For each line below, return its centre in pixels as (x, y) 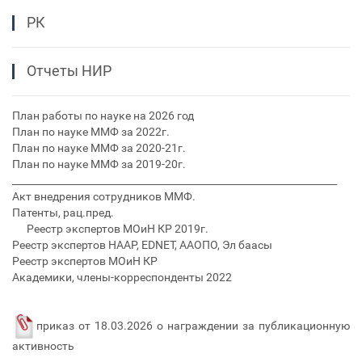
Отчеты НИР (69, 71)
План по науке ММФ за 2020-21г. (99, 148)
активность (43, 346)
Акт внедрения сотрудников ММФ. (104, 196)
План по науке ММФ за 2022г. (91, 132)
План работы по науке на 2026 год (103, 116)
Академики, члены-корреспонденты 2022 (122, 277)
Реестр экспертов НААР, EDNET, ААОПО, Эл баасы (142, 245)
